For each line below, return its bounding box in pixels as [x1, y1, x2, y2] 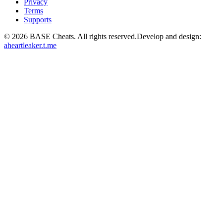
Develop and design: [137, 32, 201, 41]
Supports [24, 15, 52, 24]
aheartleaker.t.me [4, 41, 56, 50]
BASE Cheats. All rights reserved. [28, 32, 137, 41]
